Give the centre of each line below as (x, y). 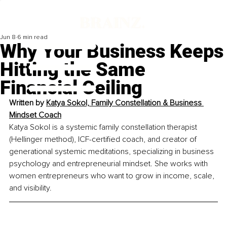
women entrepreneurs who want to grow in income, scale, (113, 176)
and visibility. (30, 188)
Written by (28, 103)
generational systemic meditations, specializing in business (112, 152)
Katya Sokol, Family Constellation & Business (125, 103)
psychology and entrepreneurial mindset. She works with (109, 164)
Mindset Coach (35, 115)
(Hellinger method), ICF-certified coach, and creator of (104, 140)
